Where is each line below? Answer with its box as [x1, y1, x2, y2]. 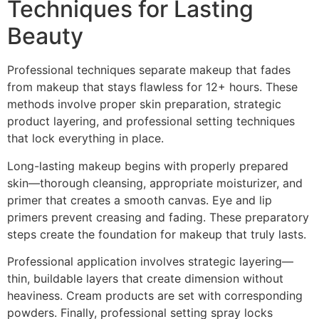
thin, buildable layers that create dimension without [7, 271, 283, 286]
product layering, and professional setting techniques [7, 114, 295, 129]
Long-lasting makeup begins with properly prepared [7, 158, 288, 173]
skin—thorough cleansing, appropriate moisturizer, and [7, 175, 303, 190]
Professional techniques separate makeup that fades [7, 63, 291, 78]
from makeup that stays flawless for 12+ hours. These [7, 80, 298, 95]
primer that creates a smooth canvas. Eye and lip [7, 192, 272, 207]
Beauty [7, 22, 83, 51]
